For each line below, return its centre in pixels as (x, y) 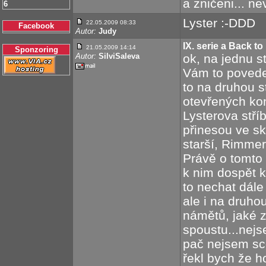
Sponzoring (36, 50)
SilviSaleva (119, 56)
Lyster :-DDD (219, 23)
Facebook (36, 26)
